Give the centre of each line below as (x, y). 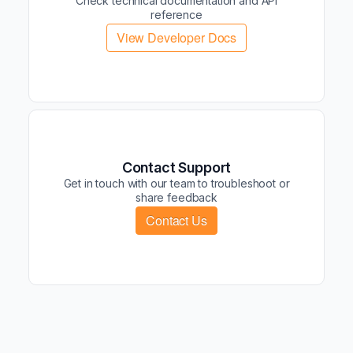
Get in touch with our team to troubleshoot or (176, 183)
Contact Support (176, 167)
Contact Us (176, 220)
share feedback (176, 197)
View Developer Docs (176, 37)
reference (176, 14)
